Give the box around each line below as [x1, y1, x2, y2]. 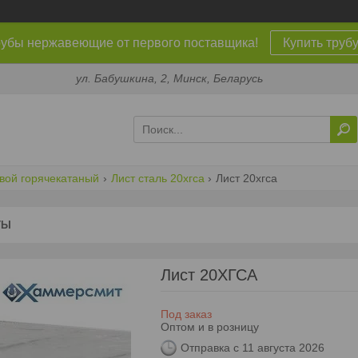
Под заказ [160, 307, 212, 320]
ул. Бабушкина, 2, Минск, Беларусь [76, 72, 264, 86]
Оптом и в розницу [160, 320, 259, 333]
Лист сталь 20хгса [110, 171, 205, 185]
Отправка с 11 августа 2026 [180, 341, 324, 355]
